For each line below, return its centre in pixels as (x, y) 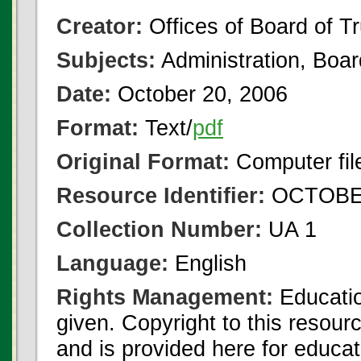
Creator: (100, 26)
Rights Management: (165, 297)
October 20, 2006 (199, 94)
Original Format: (143, 162)
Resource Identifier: (161, 195)
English (207, 263)
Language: (112, 263)
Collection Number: (159, 229)
